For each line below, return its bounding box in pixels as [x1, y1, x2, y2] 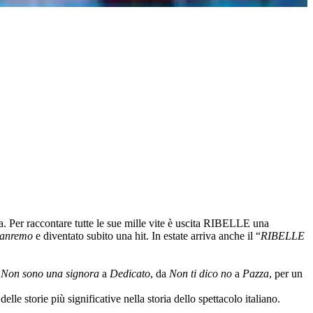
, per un [269, 267, 303, 279]
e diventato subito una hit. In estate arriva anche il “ [33, 229, 261, 242]
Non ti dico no [169, 267, 232, 279]
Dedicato [110, 267, 150, 279]
